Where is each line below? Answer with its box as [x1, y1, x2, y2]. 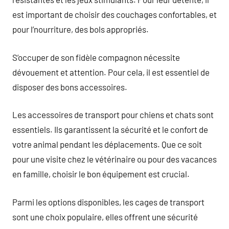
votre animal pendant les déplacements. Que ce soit [12, 139, 202, 149]
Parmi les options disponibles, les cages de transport [12, 196, 204, 207]
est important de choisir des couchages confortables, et [12, 9, 217, 19]
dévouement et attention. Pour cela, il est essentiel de [12, 66, 210, 77]
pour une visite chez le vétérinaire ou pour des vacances [12, 154, 217, 164]
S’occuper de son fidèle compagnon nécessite [12, 52, 180, 62]
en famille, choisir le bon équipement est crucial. [12, 169, 190, 179]
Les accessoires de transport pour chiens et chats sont [12, 109, 214, 120]
